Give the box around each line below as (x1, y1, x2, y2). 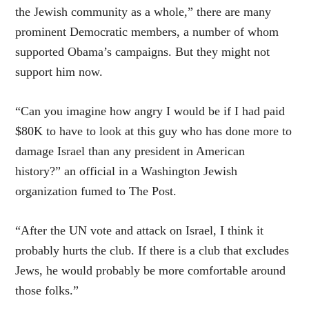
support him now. (15, 65, 103, 79)
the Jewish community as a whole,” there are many (15, 5, 272, 19)
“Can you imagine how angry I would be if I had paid (15, 104, 286, 119)
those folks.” (15, 283, 79, 298)
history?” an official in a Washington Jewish (15, 164, 238, 179)
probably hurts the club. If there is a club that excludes (15, 243, 290, 258)
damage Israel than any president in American (15, 144, 246, 159)
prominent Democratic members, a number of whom (15, 25, 279, 39)
